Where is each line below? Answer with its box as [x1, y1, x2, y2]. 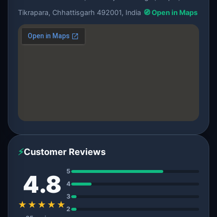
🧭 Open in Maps [143, 8, 198, 16]
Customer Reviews [24, 146, 106, 157]
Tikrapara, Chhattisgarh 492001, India [18, 8, 141, 16]
